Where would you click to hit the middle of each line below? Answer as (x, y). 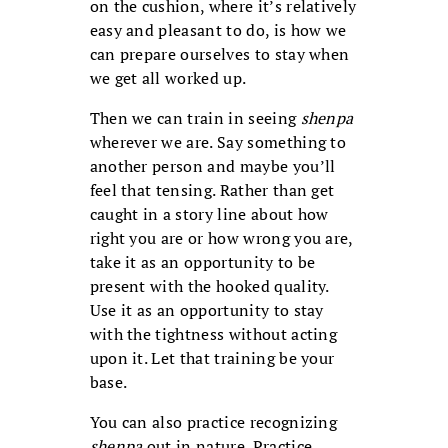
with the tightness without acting (213, 334)
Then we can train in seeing (195, 118)
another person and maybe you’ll (212, 166)
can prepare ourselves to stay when (219, 54)
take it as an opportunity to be (202, 262)
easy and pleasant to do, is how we (218, 30)
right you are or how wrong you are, (221, 238)
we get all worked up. (168, 78)
